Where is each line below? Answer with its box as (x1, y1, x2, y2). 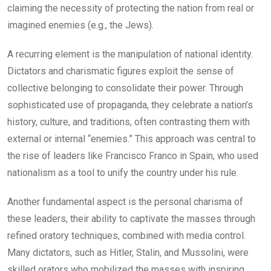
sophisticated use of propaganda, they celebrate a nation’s (7, 99, 253, 111)
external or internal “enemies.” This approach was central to (7, 132, 256, 145)
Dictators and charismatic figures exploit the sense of (7, 65, 234, 77)
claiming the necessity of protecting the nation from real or (7, 2, 254, 14)
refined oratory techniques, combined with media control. (7, 229, 246, 241)
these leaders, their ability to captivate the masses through (7, 212, 255, 224)
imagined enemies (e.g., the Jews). (7, 19, 154, 31)
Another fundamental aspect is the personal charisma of (7, 195, 243, 207)
